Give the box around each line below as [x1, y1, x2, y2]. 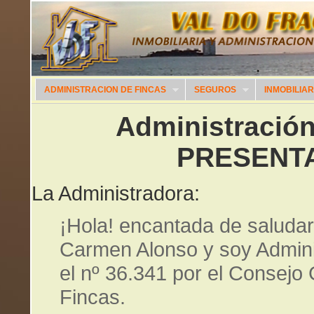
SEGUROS [194, 85, 236, 95]
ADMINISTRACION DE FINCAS [44, 85, 166, 95]
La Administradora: [32, 181, 200, 205]
